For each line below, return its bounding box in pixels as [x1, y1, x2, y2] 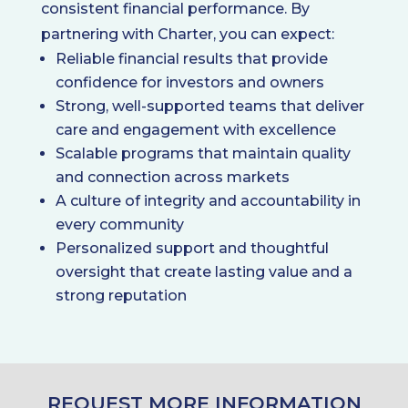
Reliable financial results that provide [55, 50, 328, 68]
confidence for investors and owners [55, 74, 324, 92]
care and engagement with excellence [55, 121, 336, 139]
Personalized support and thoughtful [55, 240, 329, 258]
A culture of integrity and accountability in [55, 192, 361, 210]
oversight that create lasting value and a [55, 263, 352, 281]
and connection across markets [55, 168, 290, 187]
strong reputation [55, 287, 187, 305]
